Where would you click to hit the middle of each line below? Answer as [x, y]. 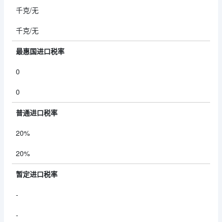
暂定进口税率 [37, 174]
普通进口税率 [37, 112]
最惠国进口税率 [40, 51]
